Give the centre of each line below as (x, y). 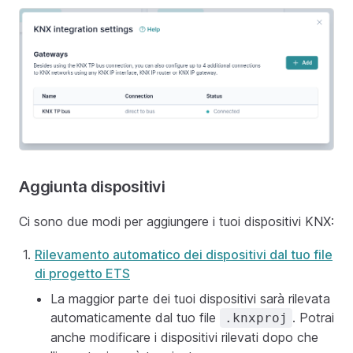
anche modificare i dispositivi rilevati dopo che (184, 338)
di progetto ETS (82, 274)
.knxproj (256, 318)
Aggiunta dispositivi (92, 187)
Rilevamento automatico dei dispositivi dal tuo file (184, 255)
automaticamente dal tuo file (135, 318)
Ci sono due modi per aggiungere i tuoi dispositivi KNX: (176, 222)
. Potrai (313, 318)
